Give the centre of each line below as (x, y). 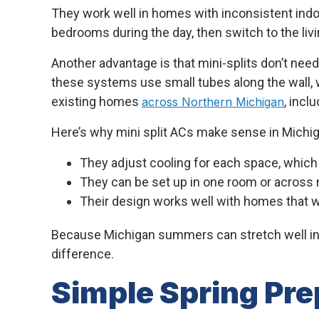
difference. (83, 254)
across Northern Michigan (213, 102)
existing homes (96, 102)
